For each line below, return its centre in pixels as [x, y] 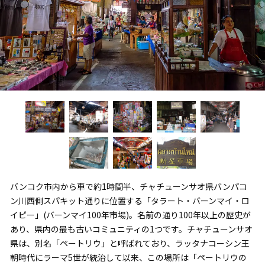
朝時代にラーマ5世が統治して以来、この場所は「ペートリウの [128, 257]
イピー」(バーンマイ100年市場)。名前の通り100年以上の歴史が [130, 214]
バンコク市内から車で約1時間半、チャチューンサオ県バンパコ [128, 186]
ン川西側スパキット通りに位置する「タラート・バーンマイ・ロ [130, 200]
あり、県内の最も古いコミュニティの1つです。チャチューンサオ [131, 229]
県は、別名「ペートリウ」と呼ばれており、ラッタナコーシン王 [130, 243]
